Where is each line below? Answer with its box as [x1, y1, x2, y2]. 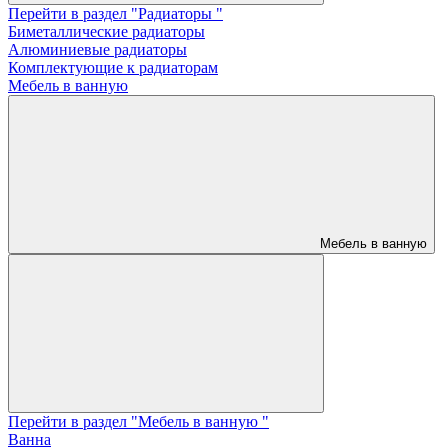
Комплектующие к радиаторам [8, 59, 218, 77]
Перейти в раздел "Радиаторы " [8, 5, 223, 23]
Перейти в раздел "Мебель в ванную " [8, 413, 269, 431]
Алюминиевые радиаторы [8, 41, 187, 59]
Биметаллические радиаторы [8, 23, 205, 41]
